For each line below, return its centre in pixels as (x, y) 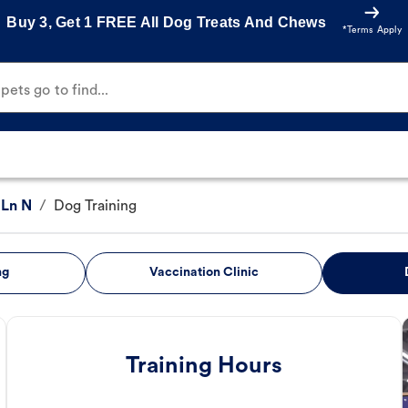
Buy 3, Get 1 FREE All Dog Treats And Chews (166, 22)
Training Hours (204, 367)
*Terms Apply (372, 31)
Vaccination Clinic (204, 273)
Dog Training (95, 207)
